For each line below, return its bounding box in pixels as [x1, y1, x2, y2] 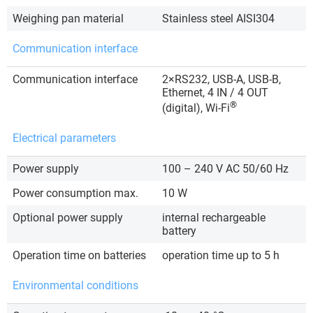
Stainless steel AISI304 [162, 11, 275, 25]
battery [162, 224, 196, 238]
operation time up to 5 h [162, 248, 279, 262]
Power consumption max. [13, 186, 138, 200]
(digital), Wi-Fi [162, 101, 230, 115]
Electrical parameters [13, 131, 116, 145]
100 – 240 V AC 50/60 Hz [162, 161, 289, 175]
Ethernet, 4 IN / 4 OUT [162, 85, 268, 99]
